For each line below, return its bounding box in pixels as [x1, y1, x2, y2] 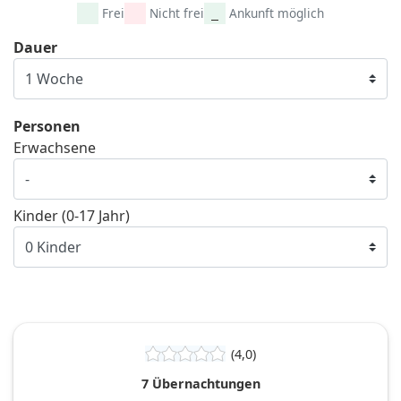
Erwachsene [13, 137, 96, 158]
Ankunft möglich [229, 4, 324, 21]
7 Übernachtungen [141, 374, 260, 392]
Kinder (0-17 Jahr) [13, 205, 130, 226]
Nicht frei [149, 4, 204, 21]
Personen [13, 115, 81, 136]
